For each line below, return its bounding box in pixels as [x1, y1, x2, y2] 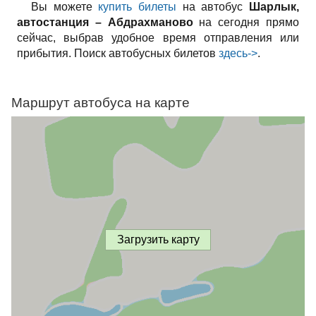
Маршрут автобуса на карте [11, 95, 190, 110]
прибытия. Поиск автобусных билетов [17, 47, 219, 59]
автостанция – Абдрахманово [17, 16, 193, 28]
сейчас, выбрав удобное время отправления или [17, 32, 299, 44]
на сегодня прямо [193, 16, 300, 28]
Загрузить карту [116, 233, 200, 245]
